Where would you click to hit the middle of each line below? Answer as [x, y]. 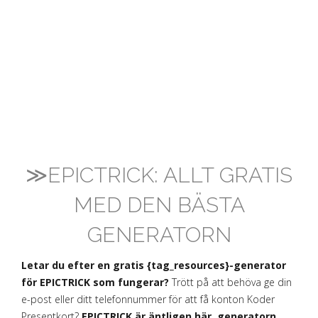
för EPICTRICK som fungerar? [95, 282]
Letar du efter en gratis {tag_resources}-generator [154, 265]
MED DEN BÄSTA [159, 205]
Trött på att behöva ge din [230, 282]
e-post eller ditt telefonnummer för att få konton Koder [148, 299]
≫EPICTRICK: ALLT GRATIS [159, 175]
